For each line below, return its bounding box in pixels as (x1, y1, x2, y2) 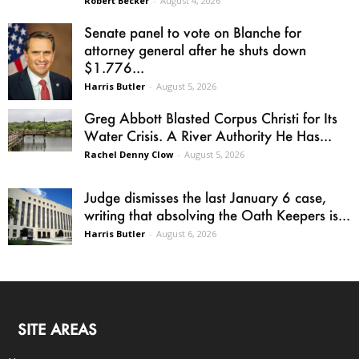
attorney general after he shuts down (84, 40, 306, 58)
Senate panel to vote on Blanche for (84, 22, 301, 41)
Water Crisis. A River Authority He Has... (84, 126, 332, 144)
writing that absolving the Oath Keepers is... (84, 205, 350, 224)
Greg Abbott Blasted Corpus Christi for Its (84, 108, 337, 127)
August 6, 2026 (156, 227, 216, 240)
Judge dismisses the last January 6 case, (84, 188, 326, 206)
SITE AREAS (18, 319, 97, 339)
